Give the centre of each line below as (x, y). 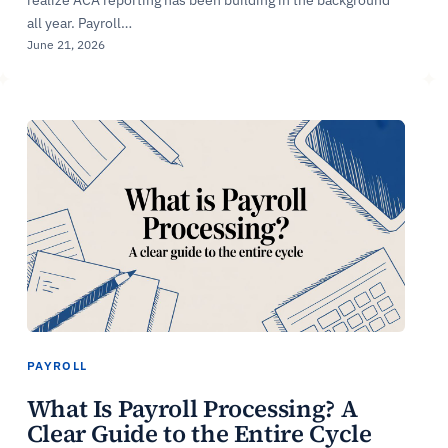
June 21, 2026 (65, 44)
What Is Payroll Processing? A (192, 408)
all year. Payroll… (79, 22)
